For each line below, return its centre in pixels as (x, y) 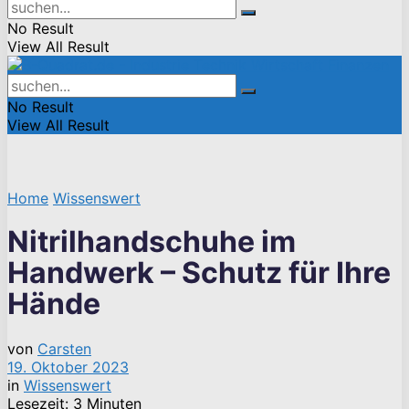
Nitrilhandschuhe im (152, 242)
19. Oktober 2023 (68, 367)
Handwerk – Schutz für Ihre (199, 273)
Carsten (64, 348)
